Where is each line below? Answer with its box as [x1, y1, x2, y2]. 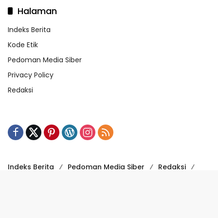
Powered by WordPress [8, 192, 90, 202]
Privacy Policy [8, 70, 54, 80]
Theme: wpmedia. [103, 192, 165, 202]
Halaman [18, 5, 57, 18]
